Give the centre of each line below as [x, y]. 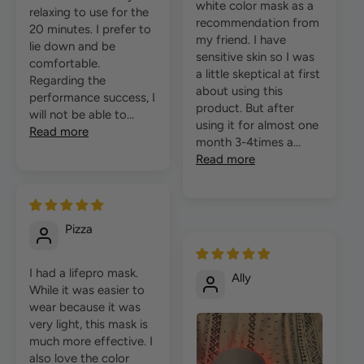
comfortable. [65, 64]
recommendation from [258, 22]
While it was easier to [87, 290]
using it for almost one [257, 125]
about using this [239, 91]
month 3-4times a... [248, 142]
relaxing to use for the [89, 13]
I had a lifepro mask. [84, 273]
